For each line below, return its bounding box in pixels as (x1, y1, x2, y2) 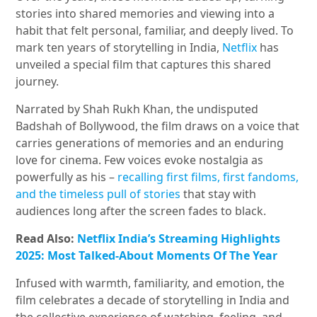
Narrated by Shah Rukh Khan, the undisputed (16, 101, 259, 117)
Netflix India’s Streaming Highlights (77, 231, 281, 247)
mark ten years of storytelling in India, (16, 40, 223, 56)
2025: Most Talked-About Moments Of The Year (16, 248, 278, 264)
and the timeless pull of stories (16, 186, 184, 202)
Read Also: (16, 231, 78, 247)
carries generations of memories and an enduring (16, 135, 284, 151)
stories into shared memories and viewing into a (16, 6, 275, 22)
